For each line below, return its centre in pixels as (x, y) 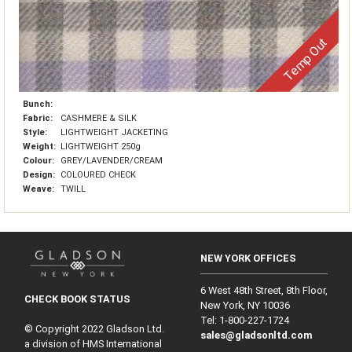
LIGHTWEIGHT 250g (101, 147)
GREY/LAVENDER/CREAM (112, 161)
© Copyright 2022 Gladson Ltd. (94, 328)
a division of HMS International (93, 343)
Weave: (40, 189)
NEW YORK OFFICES (249, 258)
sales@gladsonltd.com (257, 335)
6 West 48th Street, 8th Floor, (264, 291)
